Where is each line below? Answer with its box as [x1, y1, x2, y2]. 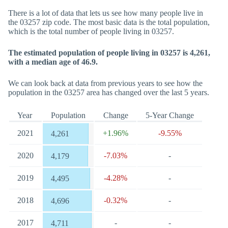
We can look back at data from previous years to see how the [8, 79, 203, 88]
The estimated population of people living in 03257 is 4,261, [8, 48, 210, 57]
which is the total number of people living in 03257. [8, 27, 174, 36]
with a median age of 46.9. [8, 58, 98, 66]
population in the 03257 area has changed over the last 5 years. [8, 88, 209, 97]
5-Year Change [146, 111, 194, 120]
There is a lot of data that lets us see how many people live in [8, 9, 203, 17]
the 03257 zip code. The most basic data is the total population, [8, 18, 210, 26]
